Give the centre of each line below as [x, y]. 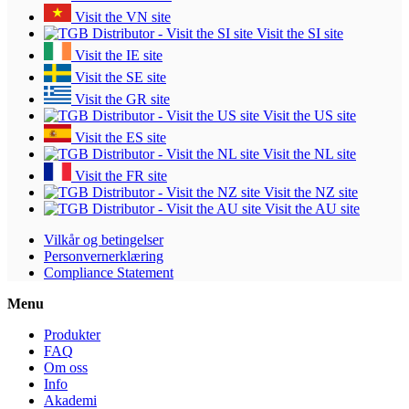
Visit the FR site [119, 176]
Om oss [66, 368]
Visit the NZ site [309, 193]
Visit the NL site [308, 154]
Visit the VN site [121, 17]
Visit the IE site [117, 56]
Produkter [72, 335]
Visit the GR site [121, 100]
